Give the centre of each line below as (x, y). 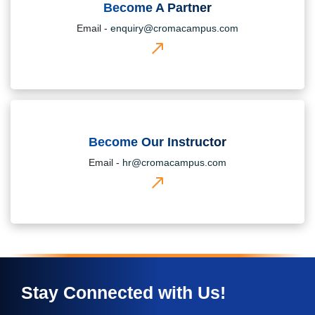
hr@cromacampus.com (174, 162)
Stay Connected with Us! (123, 292)
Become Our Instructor (157, 142)
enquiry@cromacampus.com (174, 28)
